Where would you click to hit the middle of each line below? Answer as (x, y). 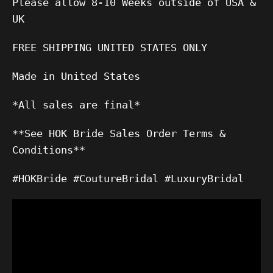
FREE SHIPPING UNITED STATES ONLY (110, 47)
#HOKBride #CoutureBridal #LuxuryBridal (128, 178)
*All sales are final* (76, 105)
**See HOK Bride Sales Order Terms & (119, 133)
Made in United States (76, 76)
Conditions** (49, 150)
